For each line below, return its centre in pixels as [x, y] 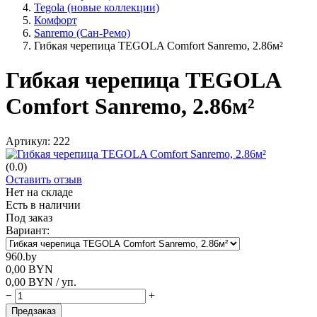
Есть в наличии [43, 204]
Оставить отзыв [44, 179]
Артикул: [29, 141]
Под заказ [29, 217]
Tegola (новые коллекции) [97, 7]
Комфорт [56, 20]
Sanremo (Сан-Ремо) [82, 33]
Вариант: [28, 230]
